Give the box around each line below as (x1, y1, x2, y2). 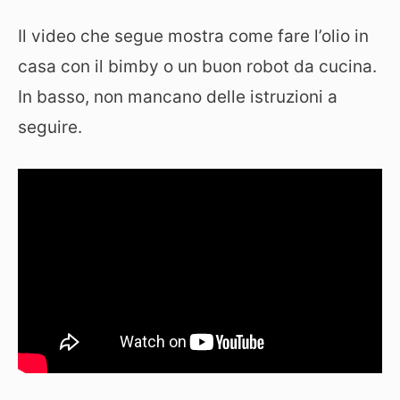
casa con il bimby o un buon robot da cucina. (18, 56, 377, 77)
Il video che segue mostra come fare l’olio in (18, 26, 369, 46)
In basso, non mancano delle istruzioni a (18, 87, 337, 107)
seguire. (18, 117, 82, 137)
